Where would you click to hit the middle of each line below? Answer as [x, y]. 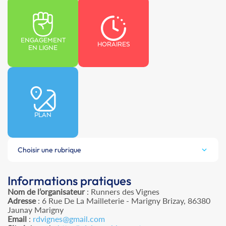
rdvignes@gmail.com [69, 219]
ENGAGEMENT [43, 41]
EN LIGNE [43, 48]
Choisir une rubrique [49, 150]
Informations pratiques [69, 181]
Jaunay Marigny [36, 210]
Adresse [22, 201]
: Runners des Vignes [122, 192]
